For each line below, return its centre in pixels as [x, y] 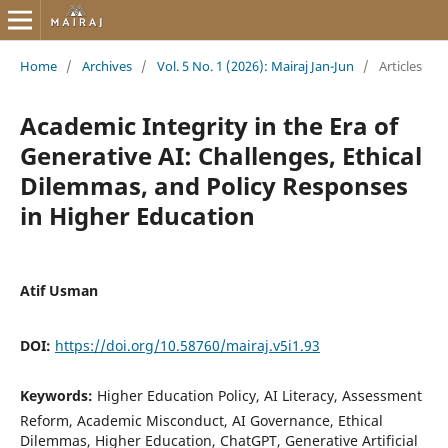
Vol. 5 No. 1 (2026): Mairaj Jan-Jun [255, 65]
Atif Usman [58, 290]
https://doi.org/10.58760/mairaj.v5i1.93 [187, 345]
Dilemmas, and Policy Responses [213, 185]
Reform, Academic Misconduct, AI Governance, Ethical [201, 420]
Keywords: [58, 395]
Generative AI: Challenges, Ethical [220, 155]
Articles [400, 65]
